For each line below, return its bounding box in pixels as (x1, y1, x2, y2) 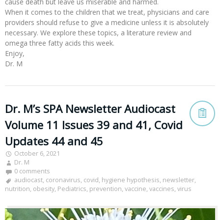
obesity (33, 185, 55, 193)
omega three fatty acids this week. (5, 38, 114, 48)
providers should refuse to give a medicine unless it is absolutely (5, 18, 209, 27)
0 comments (14, 167, 50, 176)
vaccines (149, 185, 174, 193)
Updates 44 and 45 (5, 134, 103, 149)
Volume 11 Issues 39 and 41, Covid (5, 117, 183, 133)
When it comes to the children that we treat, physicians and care (5, 7, 209, 17)
